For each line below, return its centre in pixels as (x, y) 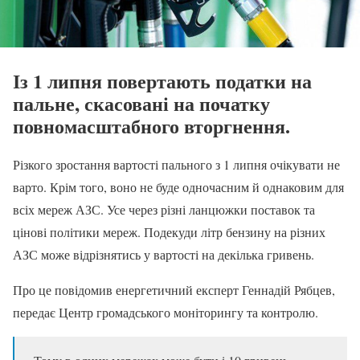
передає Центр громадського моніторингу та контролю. (166, 313)
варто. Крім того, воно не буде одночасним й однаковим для (178, 187)
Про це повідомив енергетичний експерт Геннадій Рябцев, (174, 290)
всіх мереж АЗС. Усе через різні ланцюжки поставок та (164, 210)
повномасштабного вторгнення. (151, 126)
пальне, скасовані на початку (141, 104)
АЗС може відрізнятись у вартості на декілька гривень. (164, 255)
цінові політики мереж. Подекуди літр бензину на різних (169, 232)
